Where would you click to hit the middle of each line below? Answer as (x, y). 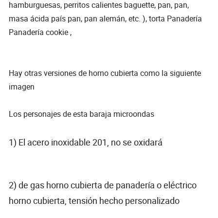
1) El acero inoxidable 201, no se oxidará (88, 142)
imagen (24, 86)
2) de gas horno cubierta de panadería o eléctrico (103, 185)
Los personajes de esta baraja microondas (82, 114)
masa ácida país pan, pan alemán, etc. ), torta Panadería (106, 18)
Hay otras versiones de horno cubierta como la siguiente (105, 73)
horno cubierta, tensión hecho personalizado (96, 200)
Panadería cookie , (40, 32)
